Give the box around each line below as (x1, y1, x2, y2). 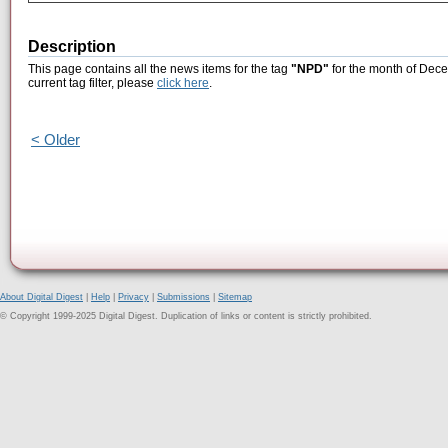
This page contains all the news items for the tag (28, 62, 291, 77)
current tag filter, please (28, 76, 157, 91)
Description (28, 38, 116, 56)
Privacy (118, 292, 149, 302)
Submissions (157, 292, 210, 302)
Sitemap (218, 292, 252, 302)
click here (157, 76, 209, 91)
